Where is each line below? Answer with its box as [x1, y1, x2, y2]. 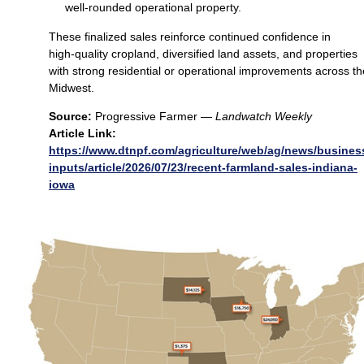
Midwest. [49, 81, 94, 95]
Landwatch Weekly [215, 110, 312, 123]
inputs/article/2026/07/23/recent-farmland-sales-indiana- [49, 161, 357, 175]
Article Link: [49, 127, 116, 141]
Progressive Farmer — [92, 110, 215, 123]
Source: [49, 110, 92, 123]
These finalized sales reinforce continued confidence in [49, 30, 331, 44]
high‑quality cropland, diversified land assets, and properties [49, 47, 357, 61]
